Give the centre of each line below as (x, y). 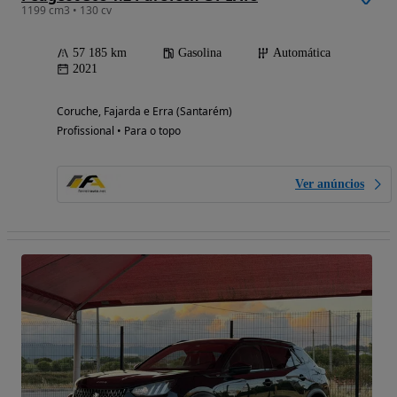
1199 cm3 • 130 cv (66, 10)
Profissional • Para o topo (119, 130)
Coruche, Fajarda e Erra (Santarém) (144, 111)
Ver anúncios (330, 183)
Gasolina (200, 52)
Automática (302, 52)
